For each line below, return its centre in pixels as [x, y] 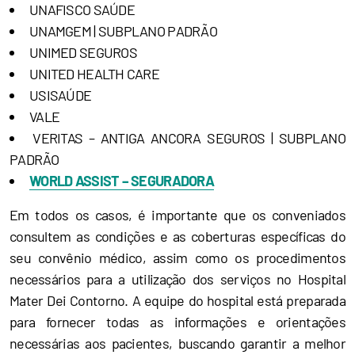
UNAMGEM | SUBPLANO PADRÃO [123, 31]
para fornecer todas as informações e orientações [177, 322]
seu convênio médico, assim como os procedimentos [177, 258]
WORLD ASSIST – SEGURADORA [122, 181]
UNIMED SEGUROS [83, 52]
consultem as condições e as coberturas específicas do [177, 236]
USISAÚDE [61, 95]
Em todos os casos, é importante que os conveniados [177, 215]
